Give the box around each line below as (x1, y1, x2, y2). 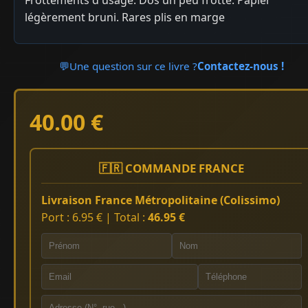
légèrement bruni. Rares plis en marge (25, 9, 225, 25)
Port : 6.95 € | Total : (41, 209, 148, 225)
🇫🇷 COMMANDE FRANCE (99, 159, 245, 176)
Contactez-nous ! (197, 58, 285, 73)
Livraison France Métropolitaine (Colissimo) (41, 192, 280, 208)
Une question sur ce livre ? (69, 58, 198, 73)
